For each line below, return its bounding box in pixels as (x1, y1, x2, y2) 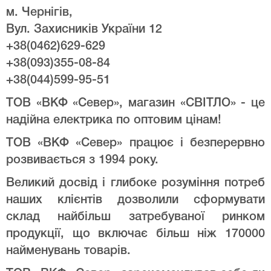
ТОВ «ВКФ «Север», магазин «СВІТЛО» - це (6, 97, 265, 109)
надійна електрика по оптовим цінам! (6, 114, 221, 126)
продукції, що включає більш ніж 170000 (6, 228, 265, 240)
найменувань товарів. (6, 245, 131, 256)
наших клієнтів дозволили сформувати (6, 194, 265, 206)
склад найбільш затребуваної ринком (6, 211, 265, 223)
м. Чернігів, (6, 7, 73, 18)
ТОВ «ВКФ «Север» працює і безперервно (6, 137, 265, 149)
